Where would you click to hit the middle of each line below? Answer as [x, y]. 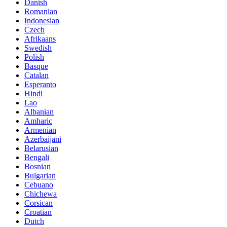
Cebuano [39, 184]
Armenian [40, 130]
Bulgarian [40, 175]
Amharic [38, 121]
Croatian [38, 212]
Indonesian [42, 20]
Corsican [39, 203]
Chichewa [41, 194]
